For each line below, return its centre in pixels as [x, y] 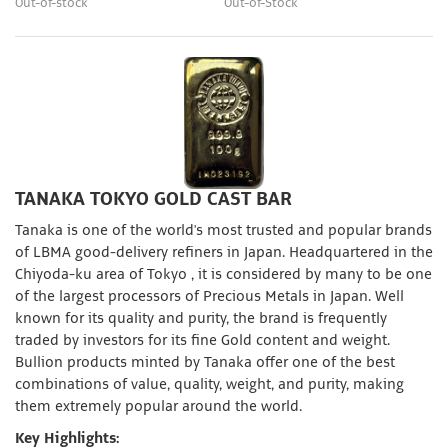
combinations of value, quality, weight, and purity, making [209, 385]
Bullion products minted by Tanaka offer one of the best [205, 363]
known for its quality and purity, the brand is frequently [201, 319]
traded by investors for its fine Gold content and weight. [202, 341]
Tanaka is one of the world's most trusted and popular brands [223, 231]
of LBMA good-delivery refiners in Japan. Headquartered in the [224, 253]
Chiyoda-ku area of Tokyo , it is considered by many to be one [223, 275]
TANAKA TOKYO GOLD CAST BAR [156, 199]
